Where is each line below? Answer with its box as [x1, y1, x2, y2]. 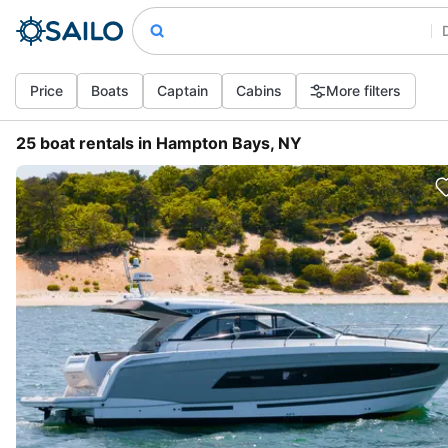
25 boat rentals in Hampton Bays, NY [16, 133, 302, 153]
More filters [326, 82, 401, 99]
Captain [157, 82, 208, 99]
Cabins [236, 82, 282, 99]
